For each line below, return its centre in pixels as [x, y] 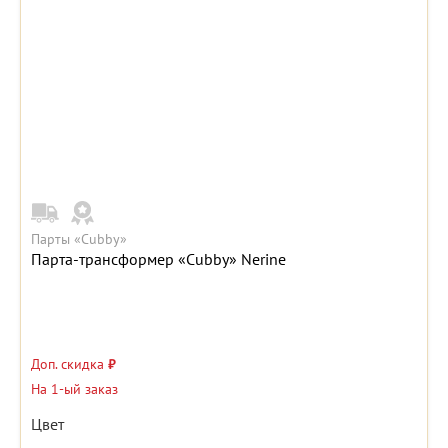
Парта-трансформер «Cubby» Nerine [158, 259]
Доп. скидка [69, 364]
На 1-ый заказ [74, 389]
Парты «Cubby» [79, 239]
